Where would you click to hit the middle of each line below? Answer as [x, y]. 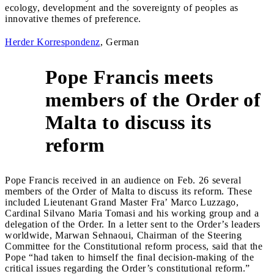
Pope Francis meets [129, 77]
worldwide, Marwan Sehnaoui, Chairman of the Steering [123, 235]
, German [119, 42]
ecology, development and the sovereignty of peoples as [122, 7]
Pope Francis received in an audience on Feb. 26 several [123, 180]
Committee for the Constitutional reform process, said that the [134, 246]
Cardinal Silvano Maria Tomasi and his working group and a [132, 213]
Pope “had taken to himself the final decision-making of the [129, 257]
